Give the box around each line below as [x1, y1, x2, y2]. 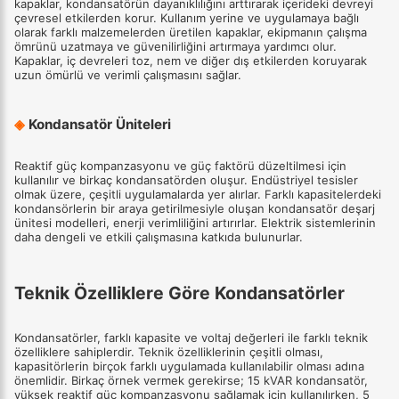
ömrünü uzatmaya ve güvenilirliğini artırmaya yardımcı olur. [14, 39, 337, 54]
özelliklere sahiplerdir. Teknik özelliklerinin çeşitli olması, [14, 344, 323, 359]
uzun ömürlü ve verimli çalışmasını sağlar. [14, 68, 241, 83]
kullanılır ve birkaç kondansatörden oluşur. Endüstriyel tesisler [14, 173, 358, 188]
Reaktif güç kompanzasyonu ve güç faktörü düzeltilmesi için [14, 159, 346, 174]
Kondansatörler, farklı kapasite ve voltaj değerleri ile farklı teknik [14, 330, 368, 345]
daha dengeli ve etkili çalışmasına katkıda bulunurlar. [14, 230, 303, 245]
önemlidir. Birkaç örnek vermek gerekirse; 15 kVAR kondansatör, [14, 372, 368, 387]
